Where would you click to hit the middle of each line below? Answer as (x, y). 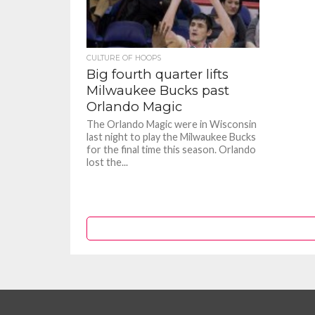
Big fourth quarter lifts (158, 74)
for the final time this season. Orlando (172, 149)
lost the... (108, 162)
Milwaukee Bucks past (158, 90)
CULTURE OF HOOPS (124, 58)
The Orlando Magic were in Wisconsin (172, 124)
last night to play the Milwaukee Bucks (172, 137)
